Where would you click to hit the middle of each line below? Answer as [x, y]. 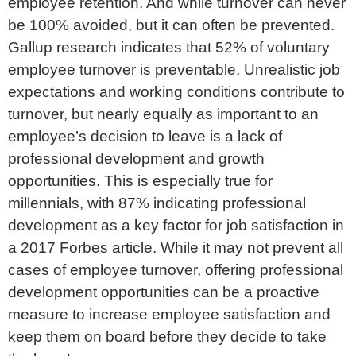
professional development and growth [136, 158]
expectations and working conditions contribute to [176, 91]
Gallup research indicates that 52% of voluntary [169, 47]
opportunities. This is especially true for [140, 180]
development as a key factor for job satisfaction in [176, 225]
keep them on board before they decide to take [167, 336]
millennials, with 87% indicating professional [157, 203]
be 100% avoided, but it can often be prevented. [171, 25]
